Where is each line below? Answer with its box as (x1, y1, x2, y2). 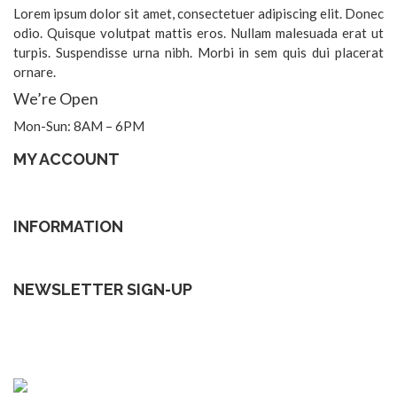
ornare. (13, 64, 56, 81)
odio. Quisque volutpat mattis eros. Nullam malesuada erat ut (13, 25, 384, 42)
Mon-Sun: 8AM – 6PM (13, 118, 144, 135)
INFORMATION (13, 217, 123, 237)
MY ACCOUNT (13, 150, 120, 169)
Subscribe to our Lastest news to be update (13, 313, 265, 330)
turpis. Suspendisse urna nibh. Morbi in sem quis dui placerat (13, 44, 384, 61)
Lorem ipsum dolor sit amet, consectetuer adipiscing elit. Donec (13, 5, 384, 22)
